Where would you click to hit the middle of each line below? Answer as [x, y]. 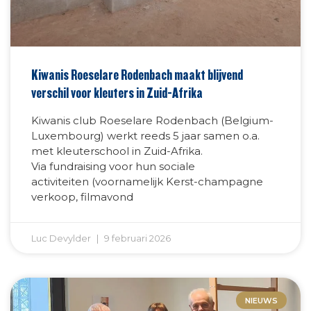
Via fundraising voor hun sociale [113, 167]
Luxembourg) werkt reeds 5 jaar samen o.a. [145, 136]
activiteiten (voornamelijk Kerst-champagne [147, 182]
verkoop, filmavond [82, 197]
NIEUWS [261, 300]
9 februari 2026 [136, 238]
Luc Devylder [62, 238]
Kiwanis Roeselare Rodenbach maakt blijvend [137, 75]
